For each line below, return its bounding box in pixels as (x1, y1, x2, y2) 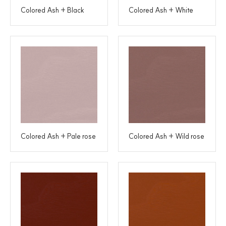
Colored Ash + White (129, 5, 193, 15)
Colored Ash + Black (21, 5, 84, 15)
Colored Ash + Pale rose (21, 131, 96, 141)
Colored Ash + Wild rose (129, 131, 204, 141)
